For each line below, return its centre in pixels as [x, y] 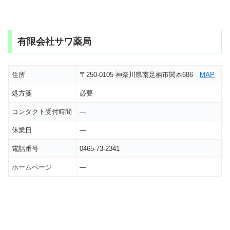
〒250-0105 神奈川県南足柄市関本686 [140, 74]
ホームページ [32, 167]
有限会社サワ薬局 [54, 42]
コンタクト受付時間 [42, 111]
